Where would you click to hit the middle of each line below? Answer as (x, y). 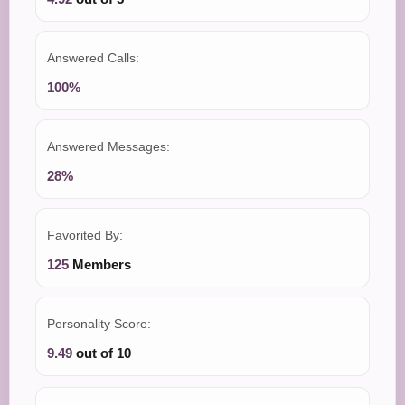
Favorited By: (85, 235)
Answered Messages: (108, 147)
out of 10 (102, 353)
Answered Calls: (93, 58)
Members (100, 265)
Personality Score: (99, 324)
